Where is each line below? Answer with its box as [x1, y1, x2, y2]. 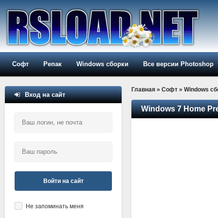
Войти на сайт [43, 178, 84, 184]
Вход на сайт [25, 91, 65, 98]
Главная [131, 86, 155, 93]
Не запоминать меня [26, 203, 84, 210]
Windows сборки [76, 60, 128, 68]
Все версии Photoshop [143, 60, 214, 68]
